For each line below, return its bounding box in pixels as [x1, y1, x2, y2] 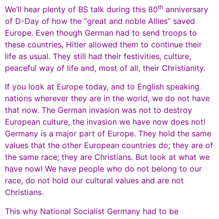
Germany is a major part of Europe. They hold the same [5, 129, 211, 139]
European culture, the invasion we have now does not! [5, 117, 205, 127]
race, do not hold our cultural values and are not [5, 175, 184, 186]
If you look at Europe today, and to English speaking [5, 82, 199, 92]
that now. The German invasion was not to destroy [5, 105, 192, 115]
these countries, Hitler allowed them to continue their [5, 40, 202, 50]
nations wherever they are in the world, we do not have [5, 93, 210, 104]
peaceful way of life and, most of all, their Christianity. [5, 63, 205, 73]
